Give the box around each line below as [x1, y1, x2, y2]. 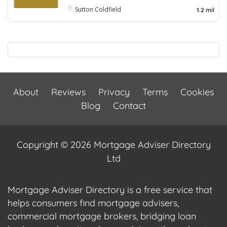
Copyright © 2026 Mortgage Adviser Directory [16, 138, 211, 150]
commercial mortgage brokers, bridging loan [8, 210, 196, 222]
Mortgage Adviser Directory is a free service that [8, 183, 212, 196]
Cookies [180, 86, 214, 98]
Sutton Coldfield [75, 5, 121, 14]
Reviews [51, 86, 86, 98]
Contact [113, 99, 146, 111]
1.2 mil [197, 6, 214, 14]
